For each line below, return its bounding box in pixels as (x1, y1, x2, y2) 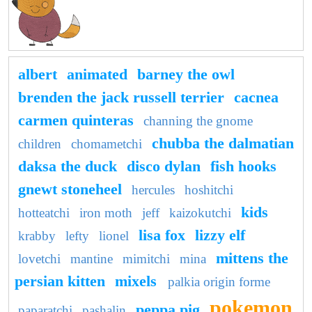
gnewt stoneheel (18, 180, 122, 198)
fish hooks (210, 157, 276, 175)
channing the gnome (143, 113, 253, 128)
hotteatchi (18, 205, 70, 220)
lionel (99, 228, 129, 243)
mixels (115, 272, 161, 290)
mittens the (216, 249, 288, 267)
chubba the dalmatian (152, 134, 294, 152)
